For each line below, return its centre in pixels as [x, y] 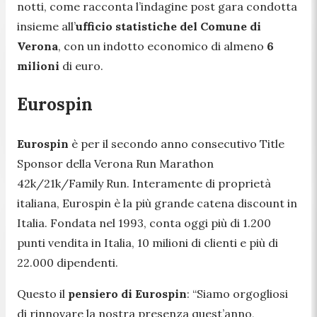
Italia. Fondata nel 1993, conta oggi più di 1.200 [144, 223]
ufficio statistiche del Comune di [168, 26]
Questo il [42, 294]
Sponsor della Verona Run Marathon [115, 164]
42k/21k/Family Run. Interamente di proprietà [144, 184]
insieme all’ [46, 26]
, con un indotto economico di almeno [162, 46]
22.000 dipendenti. [68, 263]
